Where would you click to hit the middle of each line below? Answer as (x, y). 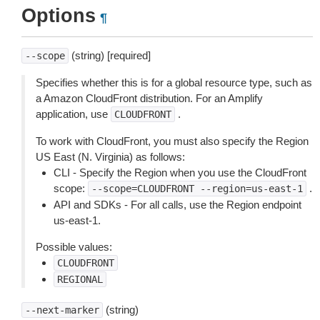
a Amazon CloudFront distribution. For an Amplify (149, 98)
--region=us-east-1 (251, 189)
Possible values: (74, 247)
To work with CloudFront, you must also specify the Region (172, 141)
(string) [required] (110, 55)
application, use (73, 114)
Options (59, 16)
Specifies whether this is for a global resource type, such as (174, 82)
